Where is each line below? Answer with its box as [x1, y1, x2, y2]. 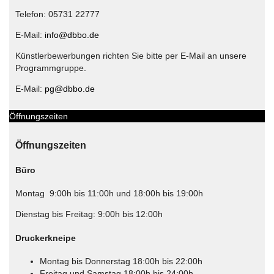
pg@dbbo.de [45, 83, 95, 94]
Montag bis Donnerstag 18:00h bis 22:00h [40, 256, 202, 267]
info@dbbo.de [45, 29, 99, 40]
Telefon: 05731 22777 [15, 9, 100, 19]
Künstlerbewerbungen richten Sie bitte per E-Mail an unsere [15, 50, 246, 61]
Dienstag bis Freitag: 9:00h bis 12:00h [15, 209, 163, 220]
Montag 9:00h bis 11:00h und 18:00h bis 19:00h [15, 188, 203, 199]
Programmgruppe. [15, 62, 86, 73]
